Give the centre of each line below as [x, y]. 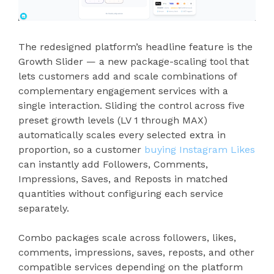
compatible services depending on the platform [131, 267]
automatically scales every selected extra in [122, 135]
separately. [44, 208]
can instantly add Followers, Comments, [113, 164]
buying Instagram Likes [200, 149]
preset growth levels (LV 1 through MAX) [113, 120]
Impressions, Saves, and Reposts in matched [123, 179]
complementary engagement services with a [123, 91]
